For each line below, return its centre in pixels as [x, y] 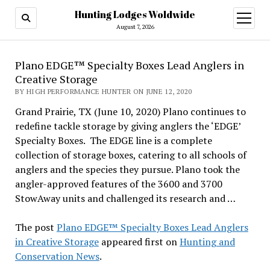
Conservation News [57, 256]
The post [36, 227]
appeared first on [139, 242]
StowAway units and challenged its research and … [125, 198]
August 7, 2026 [135, 27]
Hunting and [207, 242]
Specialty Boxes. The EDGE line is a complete [113, 140]
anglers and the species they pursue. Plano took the [127, 169]
